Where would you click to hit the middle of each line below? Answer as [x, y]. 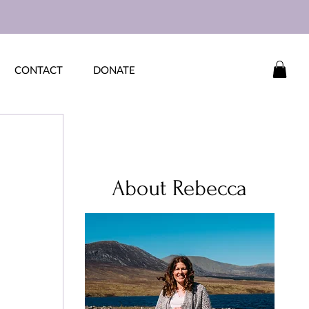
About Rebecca [179, 188]
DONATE [114, 70]
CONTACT [39, 70]
